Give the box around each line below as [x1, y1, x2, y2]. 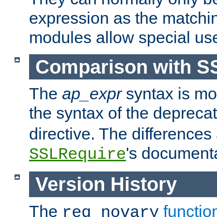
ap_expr [62, 84, 122, 103]
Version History [35, 173, 177, 195]
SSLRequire [29, 145, 126, 164]
